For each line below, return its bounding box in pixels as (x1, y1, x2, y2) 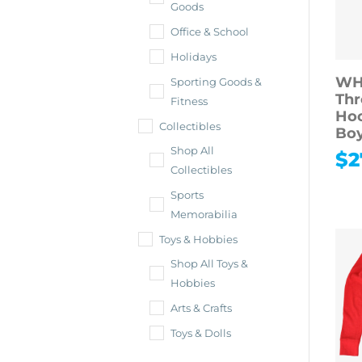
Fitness (170, 95, 208, 108)
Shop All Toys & (170, 257, 249, 271)
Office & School (170, 25, 250, 39)
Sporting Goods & (170, 75, 263, 89)
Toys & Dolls (170, 326, 232, 340)
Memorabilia (170, 208, 238, 221)
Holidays (170, 50, 217, 64)
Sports (170, 188, 204, 202)
